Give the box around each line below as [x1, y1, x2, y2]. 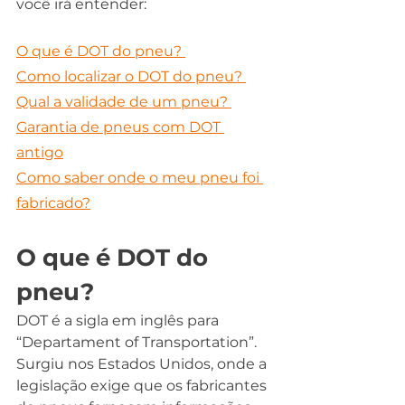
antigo [16, 144, 63, 162]
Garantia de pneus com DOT [16, 118, 224, 137]
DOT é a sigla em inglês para [16, 312, 222, 330]
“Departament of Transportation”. [16, 334, 260, 352]
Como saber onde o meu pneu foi [16, 169, 263, 187]
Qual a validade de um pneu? [16, 93, 231, 111]
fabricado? [16, 194, 90, 212]
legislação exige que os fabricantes [16, 377, 270, 395]
